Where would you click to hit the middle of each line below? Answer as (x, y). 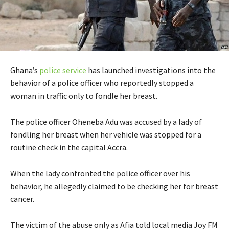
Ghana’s (25, 70)
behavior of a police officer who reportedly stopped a (102, 83)
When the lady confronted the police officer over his (100, 174)
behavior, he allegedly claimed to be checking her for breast (114, 186)
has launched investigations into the (151, 70)
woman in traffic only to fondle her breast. (84, 96)
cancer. (22, 199)
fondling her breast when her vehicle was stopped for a (106, 135)
